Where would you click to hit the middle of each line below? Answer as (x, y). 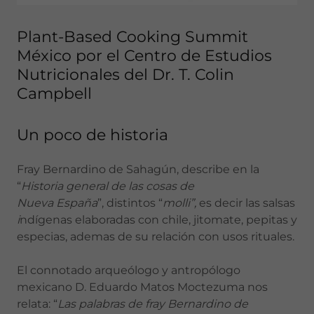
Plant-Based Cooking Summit (132, 37)
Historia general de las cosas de (108, 186)
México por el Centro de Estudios (144, 56)
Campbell (54, 94)
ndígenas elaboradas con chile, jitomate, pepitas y (158, 220)
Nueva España (57, 203)
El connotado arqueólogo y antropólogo (129, 270)
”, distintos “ (130, 203)
